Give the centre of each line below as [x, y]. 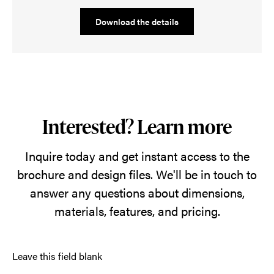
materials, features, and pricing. [137, 211]
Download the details [137, 21]
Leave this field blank [57, 256]
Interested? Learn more [137, 126]
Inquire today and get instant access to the [137, 156]
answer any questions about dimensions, [137, 192]
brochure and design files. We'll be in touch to [137, 174]
